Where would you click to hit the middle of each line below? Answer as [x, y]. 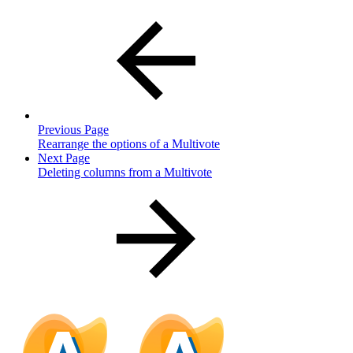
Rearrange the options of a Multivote [129, 143]
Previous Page [73, 129]
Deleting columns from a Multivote [125, 172]
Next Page [64, 158]
